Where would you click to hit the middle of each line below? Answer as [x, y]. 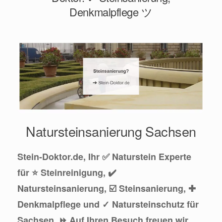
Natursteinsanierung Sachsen [111, 131]
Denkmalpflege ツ [111, 12]
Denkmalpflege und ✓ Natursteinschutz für [108, 204]
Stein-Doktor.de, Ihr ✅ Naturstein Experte [104, 157]
